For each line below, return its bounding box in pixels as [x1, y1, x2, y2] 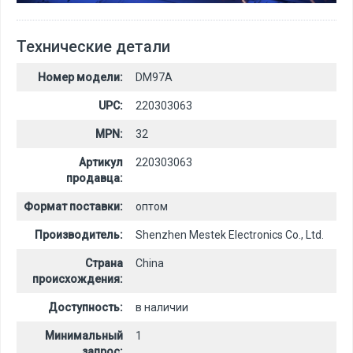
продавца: [66, 171, 123, 184]
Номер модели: [38, 70, 123, 84]
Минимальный [45, 329, 123, 342]
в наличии [136, 300, 188, 314]
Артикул [79, 155, 123, 169]
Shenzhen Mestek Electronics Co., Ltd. [136, 228, 324, 241]
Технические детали [17, 36, 170, 56]
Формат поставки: [24, 199, 123, 213]
